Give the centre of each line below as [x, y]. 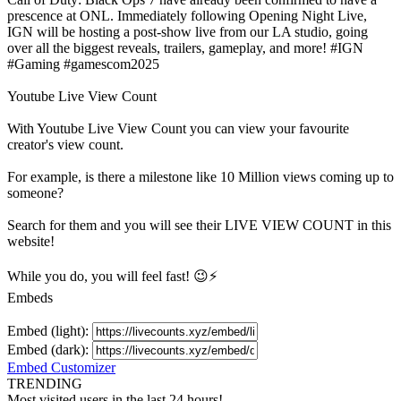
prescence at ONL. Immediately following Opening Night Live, [187, 15]
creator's [32, 144]
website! [31, 241]
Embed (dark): [50, 349]
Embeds [30, 297]
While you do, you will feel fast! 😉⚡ [112, 276]
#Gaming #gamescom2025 [83, 64]
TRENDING [45, 383]
